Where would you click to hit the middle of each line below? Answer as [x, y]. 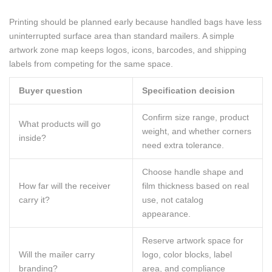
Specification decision [189, 90]
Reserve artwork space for [193, 240]
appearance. [166, 214]
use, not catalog [173, 200]
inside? [32, 138]
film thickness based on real [195, 186]
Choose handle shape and [193, 172]
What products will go [60, 124]
